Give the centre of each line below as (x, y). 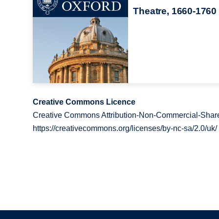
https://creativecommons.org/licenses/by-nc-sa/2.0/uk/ (125, 128)
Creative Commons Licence (84, 102)
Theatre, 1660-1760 (175, 11)
